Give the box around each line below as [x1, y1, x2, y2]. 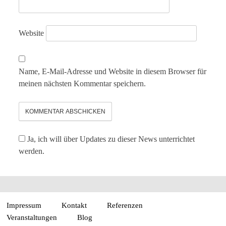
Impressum [7, 201, 42, 209]
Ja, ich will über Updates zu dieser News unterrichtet [25, 134, 195, 143]
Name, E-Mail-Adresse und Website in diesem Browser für [19, 67, 207, 76]
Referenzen [107, 201, 143, 209]
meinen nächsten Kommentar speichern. [19, 79, 146, 88]
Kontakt [62, 201, 87, 209]
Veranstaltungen [7, 213, 58, 221]
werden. [19, 146, 45, 155]
